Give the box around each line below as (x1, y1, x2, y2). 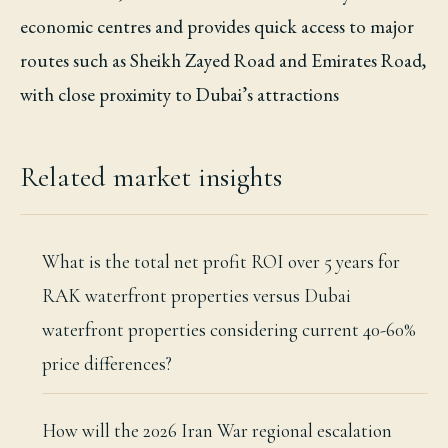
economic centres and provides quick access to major (20, 14, 414, 39)
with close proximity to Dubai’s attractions (20, 82, 339, 107)
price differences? (42, 352, 172, 375)
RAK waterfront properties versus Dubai (42, 284, 351, 307)
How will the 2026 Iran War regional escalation (42, 419, 392, 442)
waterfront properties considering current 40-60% (42, 318, 416, 341)
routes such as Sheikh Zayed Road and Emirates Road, (20, 48, 426, 73)
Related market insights (20, 160, 282, 194)
